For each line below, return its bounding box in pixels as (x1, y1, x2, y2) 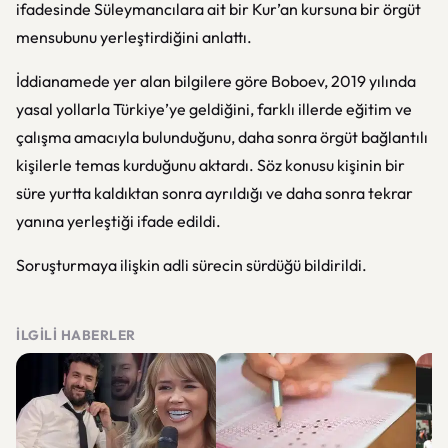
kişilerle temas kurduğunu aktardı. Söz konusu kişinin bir (16, 155, 405, 175)
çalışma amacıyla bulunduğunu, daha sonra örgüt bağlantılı (16, 127, 428, 147)
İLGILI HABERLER (16, 326, 136, 344)
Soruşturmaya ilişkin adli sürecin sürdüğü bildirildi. (16, 255, 367, 275)
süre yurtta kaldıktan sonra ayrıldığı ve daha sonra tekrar (16, 183, 413, 203)
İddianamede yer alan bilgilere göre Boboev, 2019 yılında (16, 71, 416, 91)
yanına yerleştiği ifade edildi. (16, 211, 221, 231)
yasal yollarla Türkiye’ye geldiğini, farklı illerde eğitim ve (16, 99, 412, 119)
